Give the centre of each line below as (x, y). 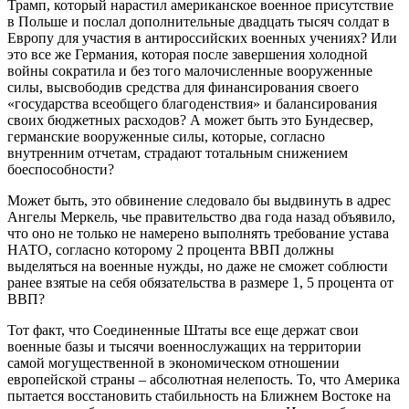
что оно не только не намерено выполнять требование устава (198, 233)
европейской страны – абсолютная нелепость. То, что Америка (204, 379)
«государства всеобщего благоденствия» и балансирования (192, 103)
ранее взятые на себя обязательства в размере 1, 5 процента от (200, 282)
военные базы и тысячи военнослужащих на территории (184, 346)
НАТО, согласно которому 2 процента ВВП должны (171, 249)
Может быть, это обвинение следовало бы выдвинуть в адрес (199, 200)
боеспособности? (61, 169)
